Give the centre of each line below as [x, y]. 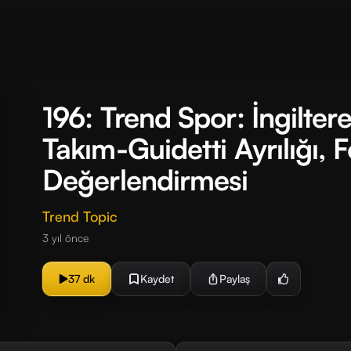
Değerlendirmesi [145, 180]
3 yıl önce [65, 238]
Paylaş [235, 279]
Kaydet [157, 279]
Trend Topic [80, 216]
